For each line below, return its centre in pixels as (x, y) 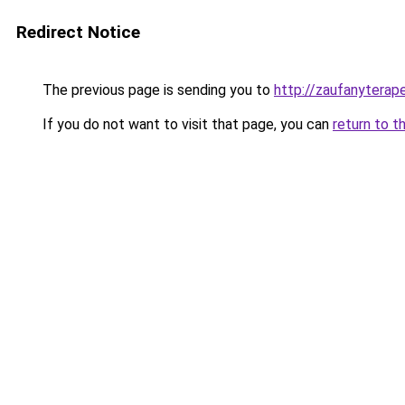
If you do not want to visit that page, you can (186, 124)
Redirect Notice (78, 32)
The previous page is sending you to (156, 90)
